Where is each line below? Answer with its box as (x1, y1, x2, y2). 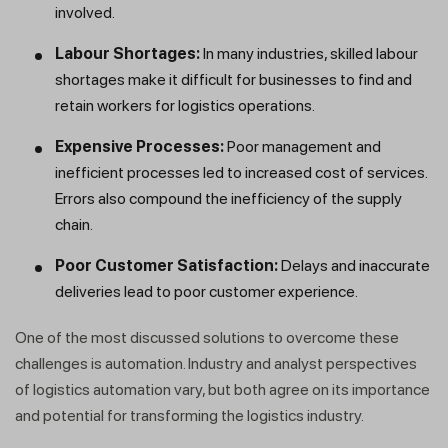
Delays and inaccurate (278, 256, 430, 276)
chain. (55, 215, 96, 235)
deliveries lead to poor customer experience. (55, 282, 358, 302)
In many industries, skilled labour (200, 44, 418, 64)
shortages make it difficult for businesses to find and (55, 70, 412, 90)
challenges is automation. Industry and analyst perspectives (15, 354, 417, 374)
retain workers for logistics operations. (55, 96, 321, 116)
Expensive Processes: (55, 137, 224, 157)
